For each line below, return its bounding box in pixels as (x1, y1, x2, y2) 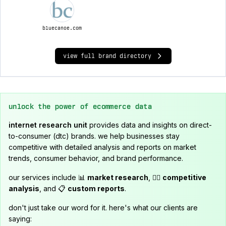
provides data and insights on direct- (87, 121, 212, 129)
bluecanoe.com (42, 25, 82, 31)
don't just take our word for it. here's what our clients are (9, 203, 198, 212)
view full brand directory (63, 52, 151, 60)
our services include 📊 (9, 173, 87, 182)
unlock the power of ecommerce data (9, 102, 152, 110)
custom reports (68, 184, 125, 193)
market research (87, 173, 148, 182)
